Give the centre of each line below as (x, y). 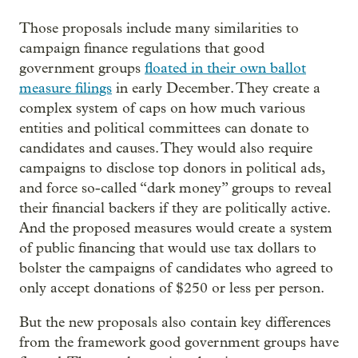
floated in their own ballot (225, 69)
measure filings (66, 89)
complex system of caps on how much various (162, 109)
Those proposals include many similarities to (159, 29)
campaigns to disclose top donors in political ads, (172, 169)
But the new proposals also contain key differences (175, 323)
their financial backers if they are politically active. (175, 209)
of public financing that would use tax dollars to (168, 249)
